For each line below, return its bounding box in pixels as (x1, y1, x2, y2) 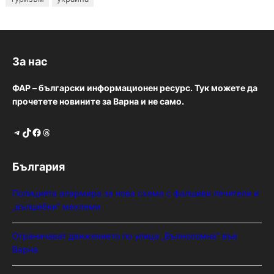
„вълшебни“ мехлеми (12, 201, 103, 212)
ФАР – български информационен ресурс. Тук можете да (12, 83, 257, 94)
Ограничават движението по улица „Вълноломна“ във (12, 231, 237, 242)
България (12, 160, 65, 174)
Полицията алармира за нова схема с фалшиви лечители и (12, 188, 259, 199)
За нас (12, 55, 48, 68)
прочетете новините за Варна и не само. (12, 96, 184, 107)
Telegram (12, 125, 20, 138)
